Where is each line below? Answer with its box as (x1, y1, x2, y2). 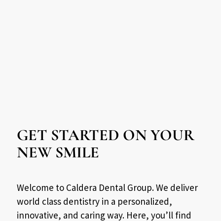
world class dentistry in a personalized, (16, 195, 172, 208)
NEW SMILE (16, 143, 99, 162)
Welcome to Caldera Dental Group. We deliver (16, 182, 198, 194)
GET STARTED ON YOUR (16, 125, 194, 145)
